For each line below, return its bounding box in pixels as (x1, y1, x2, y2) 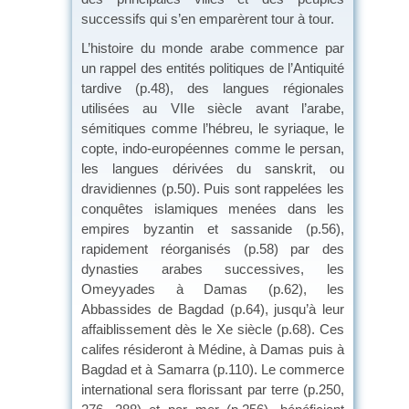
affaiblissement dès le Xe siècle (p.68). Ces (81, 320, 344, 337)
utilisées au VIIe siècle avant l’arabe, (81, 100, 344, 116)
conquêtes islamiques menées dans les (81, 200, 344, 216)
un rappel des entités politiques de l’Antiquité (81, 59, 344, 76)
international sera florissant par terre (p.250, (81, 381, 344, 397)
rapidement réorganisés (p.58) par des (81, 240, 344, 257)
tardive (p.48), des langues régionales (81, 79, 344, 96)
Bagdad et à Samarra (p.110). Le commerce (81, 361, 344, 377)
